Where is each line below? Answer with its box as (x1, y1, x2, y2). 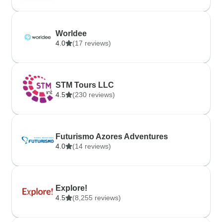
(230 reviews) (72, 91, 115, 99)
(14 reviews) (72, 142, 111, 150)
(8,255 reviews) (72, 194, 121, 202)
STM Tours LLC (55, 81, 114, 89)
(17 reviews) (72, 39, 111, 47)
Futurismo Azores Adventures (55, 132, 168, 141)
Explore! (55, 184, 87, 192)
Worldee (55, 29, 87, 38)
